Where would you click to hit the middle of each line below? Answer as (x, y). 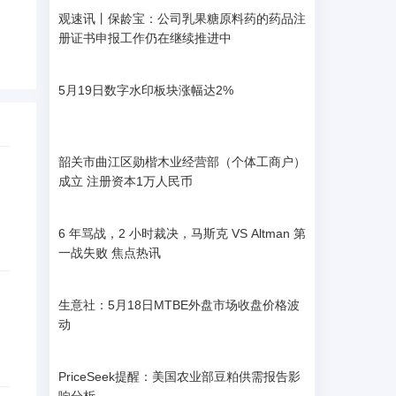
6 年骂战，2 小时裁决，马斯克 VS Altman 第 (182, 233)
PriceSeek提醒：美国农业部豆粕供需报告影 (179, 377)
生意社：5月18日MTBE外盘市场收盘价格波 (179, 305)
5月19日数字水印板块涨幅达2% (146, 90)
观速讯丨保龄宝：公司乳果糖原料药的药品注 (182, 19)
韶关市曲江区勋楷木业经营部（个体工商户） (182, 162)
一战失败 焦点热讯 (110, 253)
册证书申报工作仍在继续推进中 (145, 38)
